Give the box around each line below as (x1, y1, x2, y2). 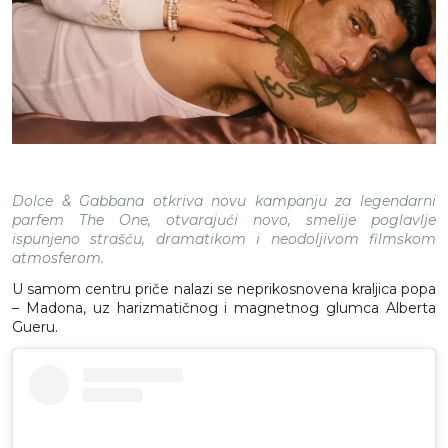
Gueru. (12, 318, 58, 337)
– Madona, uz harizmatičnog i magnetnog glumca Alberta (12, 299, 436, 318)
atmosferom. (12, 249, 104, 268)
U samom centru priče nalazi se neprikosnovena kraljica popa (12, 280, 436, 299)
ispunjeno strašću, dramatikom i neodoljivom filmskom (12, 230, 436, 249)
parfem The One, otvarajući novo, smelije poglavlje (12, 211, 436, 230)
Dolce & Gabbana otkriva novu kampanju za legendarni (12, 192, 436, 211)
